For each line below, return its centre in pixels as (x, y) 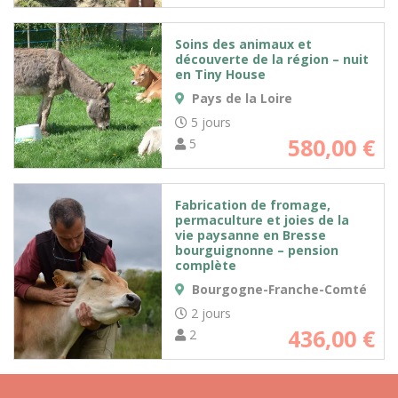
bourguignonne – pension (257, 250)
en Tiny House (221, 74)
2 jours (210, 313)
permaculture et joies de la (263, 219)
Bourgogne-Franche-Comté (276, 289)
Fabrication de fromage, (253, 204)
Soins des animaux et (244, 44)
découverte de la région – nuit (272, 59)
